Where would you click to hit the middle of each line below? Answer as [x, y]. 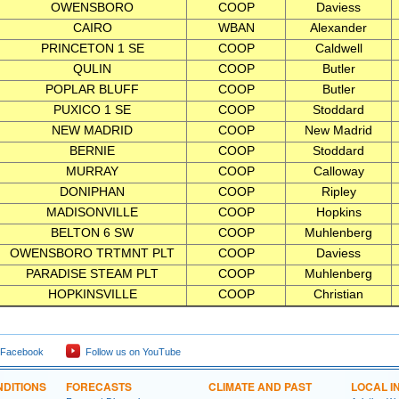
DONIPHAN [92, 191]
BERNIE [92, 151]
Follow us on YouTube [130, 352]
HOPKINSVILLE [92, 294]
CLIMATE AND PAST [260, 387]
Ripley [338, 191]
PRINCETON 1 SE [92, 48]
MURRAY [92, 171]
